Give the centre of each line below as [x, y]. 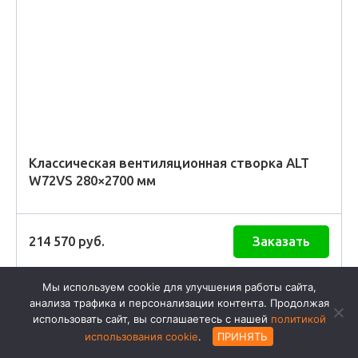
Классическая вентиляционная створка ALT [169, 162]
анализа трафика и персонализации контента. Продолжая [179, 303]
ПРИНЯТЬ [243, 336]
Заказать [281, 242]
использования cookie [141, 336]
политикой [298, 319]
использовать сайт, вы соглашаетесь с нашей [151, 319]
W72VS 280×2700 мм [92, 180]
